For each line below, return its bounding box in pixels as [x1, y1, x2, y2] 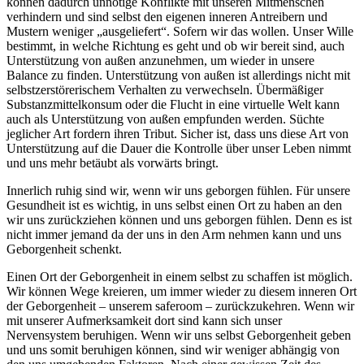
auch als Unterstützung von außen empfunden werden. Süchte [6, 112, 324, 127]
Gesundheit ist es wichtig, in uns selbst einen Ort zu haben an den [6, 198, 342, 213]
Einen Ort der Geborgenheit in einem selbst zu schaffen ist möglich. [6, 270, 353, 284]
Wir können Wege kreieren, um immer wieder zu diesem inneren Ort [6, 284, 357, 299]
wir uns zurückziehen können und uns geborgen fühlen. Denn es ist [6, 213, 352, 227]
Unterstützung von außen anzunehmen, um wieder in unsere [6, 54, 314, 68]
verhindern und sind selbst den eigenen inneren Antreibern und [6, 10, 327, 24]
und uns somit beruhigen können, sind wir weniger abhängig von [6, 343, 340, 357]
